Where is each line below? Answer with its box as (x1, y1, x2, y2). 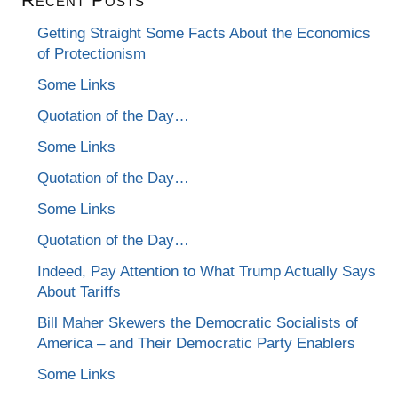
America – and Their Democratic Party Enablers (37, 334, 356, 352)
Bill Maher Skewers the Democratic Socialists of (37, 314, 359, 331)
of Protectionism (37, 44, 147, 62)
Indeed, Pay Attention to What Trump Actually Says (37, 262, 377, 280)
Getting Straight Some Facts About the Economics (37, 24, 371, 42)
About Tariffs (37, 283, 122, 300)
